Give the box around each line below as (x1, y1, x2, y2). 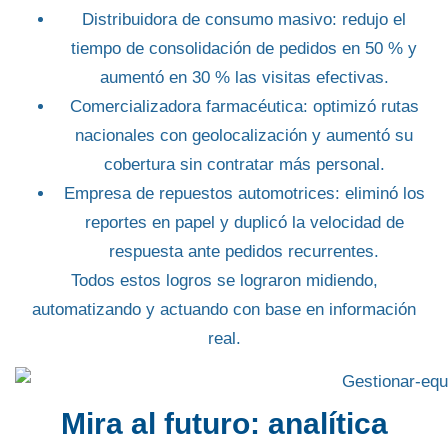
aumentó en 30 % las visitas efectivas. (99, 67, 389, 87)
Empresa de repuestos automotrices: (63, 183, 340, 203)
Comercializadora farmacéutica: (69, 96, 308, 116)
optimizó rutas (307, 96, 419, 116)
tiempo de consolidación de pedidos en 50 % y (71, 38, 417, 58)
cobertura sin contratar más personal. (103, 154, 385, 174)
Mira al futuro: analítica (60, 407, 388, 441)
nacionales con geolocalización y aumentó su (75, 125, 413, 145)
